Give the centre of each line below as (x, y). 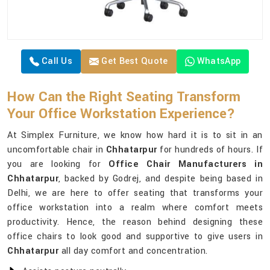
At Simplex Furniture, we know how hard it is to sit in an (135, 136)
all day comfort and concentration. (133, 251)
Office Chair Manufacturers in (186, 165)
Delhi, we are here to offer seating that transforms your (135, 193)
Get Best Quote (133, 61)
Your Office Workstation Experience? (121, 114)
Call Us (56, 61)
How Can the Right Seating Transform (124, 97)
